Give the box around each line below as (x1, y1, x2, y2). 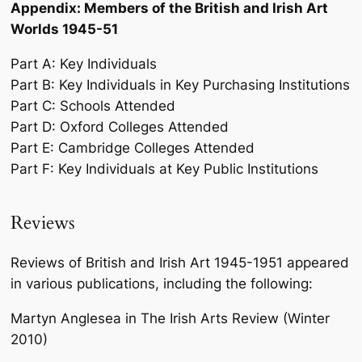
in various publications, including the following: (11, 275, 313, 292)
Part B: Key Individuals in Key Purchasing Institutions (11, 76, 350, 93)
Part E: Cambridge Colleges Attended (11, 139, 255, 156)
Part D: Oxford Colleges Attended (11, 118, 229, 135)
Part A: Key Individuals (11, 55, 157, 72)
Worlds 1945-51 (11, 20, 118, 37)
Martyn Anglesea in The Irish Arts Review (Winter (11, 309, 330, 326)
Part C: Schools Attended (11, 97, 175, 114)
